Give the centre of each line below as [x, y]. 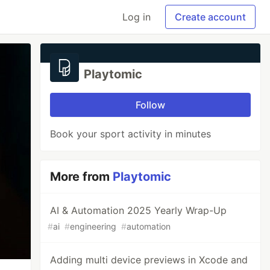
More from [82, 177]
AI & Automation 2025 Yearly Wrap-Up [139, 210]
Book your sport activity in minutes [131, 134]
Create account [210, 17]
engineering [93, 226]
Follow [151, 105]
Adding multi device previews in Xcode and [149, 260]
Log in [137, 17]
